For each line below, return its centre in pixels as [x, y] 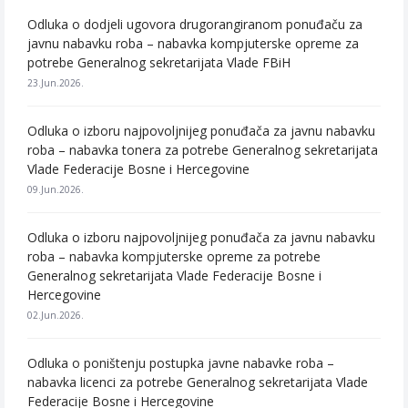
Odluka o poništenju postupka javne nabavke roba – [181, 363]
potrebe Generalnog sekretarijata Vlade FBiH [159, 62]
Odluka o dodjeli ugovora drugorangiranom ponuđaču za [195, 24]
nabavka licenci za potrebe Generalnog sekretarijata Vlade [198, 382]
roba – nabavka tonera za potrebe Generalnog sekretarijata [203, 150]
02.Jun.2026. [56, 315]
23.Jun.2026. [56, 83]
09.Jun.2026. [56, 189]
